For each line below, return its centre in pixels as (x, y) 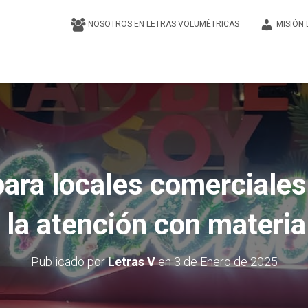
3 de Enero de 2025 (225, 262)
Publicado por (69, 262)
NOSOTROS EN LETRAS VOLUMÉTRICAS (164, 24)
